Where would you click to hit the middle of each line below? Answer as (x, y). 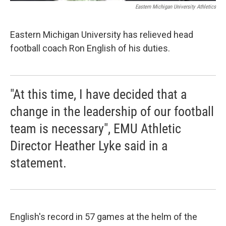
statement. (38, 163)
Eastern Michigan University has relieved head (102, 34)
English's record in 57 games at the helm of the (104, 216)
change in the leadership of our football (112, 111)
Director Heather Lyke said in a (89, 146)
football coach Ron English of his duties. (91, 48)
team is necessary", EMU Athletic (96, 128)
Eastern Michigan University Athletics (176, 7)
